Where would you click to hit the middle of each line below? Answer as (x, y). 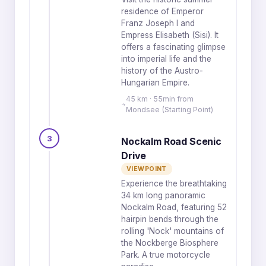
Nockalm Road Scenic (171, 141)
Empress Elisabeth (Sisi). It (170, 35)
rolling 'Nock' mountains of (172, 231)
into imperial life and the (166, 59)
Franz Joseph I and (158, 23)
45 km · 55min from (160, 99)
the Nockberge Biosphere (170, 243)
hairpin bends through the (170, 219)
